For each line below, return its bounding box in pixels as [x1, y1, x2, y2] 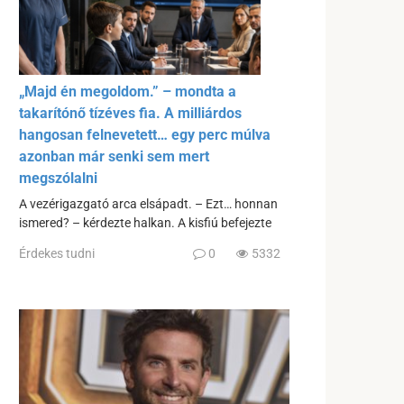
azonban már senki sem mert [19, 148, 209, 166]
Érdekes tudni [19, 245, 95, 261]
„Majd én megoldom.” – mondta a [19, 83, 236, 101]
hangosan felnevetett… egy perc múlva [19, 126, 271, 144]
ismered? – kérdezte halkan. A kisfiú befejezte [19, 216, 271, 232]
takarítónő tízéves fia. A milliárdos [19, 105, 242, 123]
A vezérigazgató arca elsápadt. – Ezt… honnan [19, 197, 278, 213]
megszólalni [19, 170, 97, 188]
